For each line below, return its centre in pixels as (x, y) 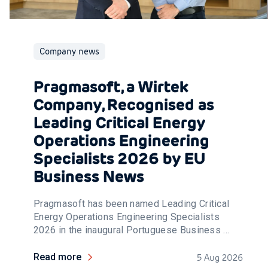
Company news (69, 51)
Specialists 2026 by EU (119, 158)
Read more (57, 257)
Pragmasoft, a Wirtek (111, 86)
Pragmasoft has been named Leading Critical (132, 204)
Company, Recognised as (124, 104)
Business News (89, 176)
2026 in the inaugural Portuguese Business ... (132, 230)
